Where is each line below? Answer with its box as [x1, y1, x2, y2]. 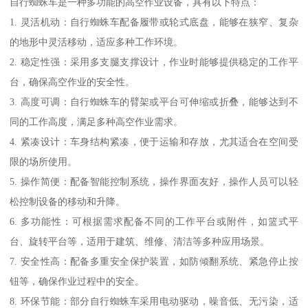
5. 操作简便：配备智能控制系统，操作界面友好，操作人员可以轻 [10, 176, 298, 188]
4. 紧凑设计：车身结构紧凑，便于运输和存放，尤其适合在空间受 [10, 136, 298, 148]
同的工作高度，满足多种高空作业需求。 [10, 116, 184, 128]
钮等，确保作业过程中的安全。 [10, 276, 145, 287]
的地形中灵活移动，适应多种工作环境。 [10, 36, 184, 48]
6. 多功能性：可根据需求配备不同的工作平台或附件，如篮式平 [10, 216, 298, 228]
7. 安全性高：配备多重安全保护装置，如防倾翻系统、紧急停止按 [10, 256, 298, 267]
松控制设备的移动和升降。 [10, 196, 126, 208]
